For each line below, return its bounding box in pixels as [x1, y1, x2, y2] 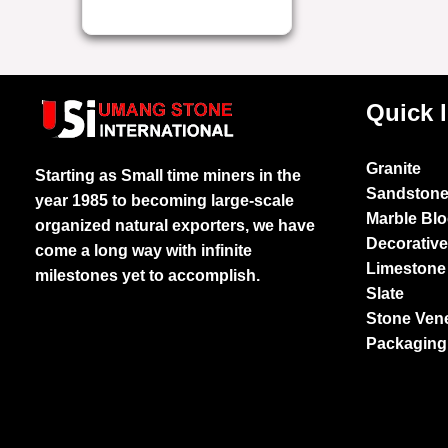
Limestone [366, 260, 446, 278]
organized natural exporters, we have [35, 216, 315, 234]
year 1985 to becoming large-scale [35, 191, 294, 209]
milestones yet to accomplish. [35, 266, 260, 284]
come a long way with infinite [35, 241, 252, 259]
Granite [366, 160, 421, 178]
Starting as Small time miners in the [35, 166, 301, 184]
